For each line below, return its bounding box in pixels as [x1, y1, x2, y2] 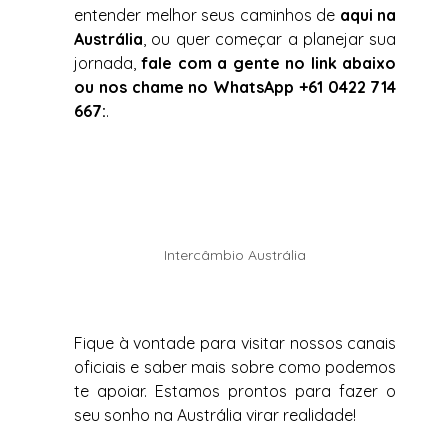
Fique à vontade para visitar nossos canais [74, 333, 397, 354]
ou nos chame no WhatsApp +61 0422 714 [74, 76, 397, 97]
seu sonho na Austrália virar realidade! [74, 405, 356, 426]
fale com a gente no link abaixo [141, 52, 397, 73]
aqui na [339, 4, 397, 25]
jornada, [74, 52, 142, 73]
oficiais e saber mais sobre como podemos [74, 357, 397, 378]
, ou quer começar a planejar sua [143, 28, 397, 49]
